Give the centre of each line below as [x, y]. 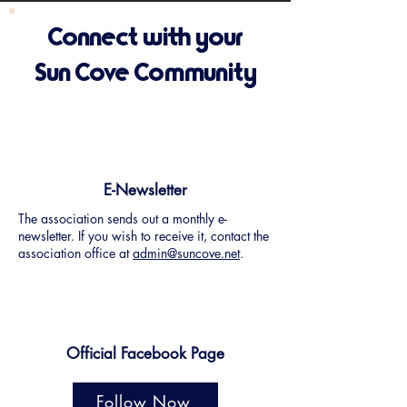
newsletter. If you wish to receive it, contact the [144, 236]
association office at [75, 253]
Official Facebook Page [145, 354]
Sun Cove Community [145, 73]
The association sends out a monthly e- [123, 219]
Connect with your [145, 38]
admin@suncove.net [186, 253]
